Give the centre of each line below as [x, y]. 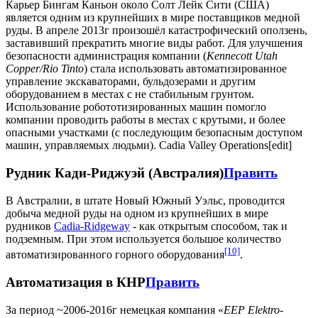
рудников [30, 226]
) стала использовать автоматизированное [185, 69]
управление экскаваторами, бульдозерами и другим [131, 82]
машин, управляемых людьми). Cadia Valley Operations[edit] [149, 146]
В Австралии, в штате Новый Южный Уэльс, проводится [145, 200]
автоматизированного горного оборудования [115, 255]
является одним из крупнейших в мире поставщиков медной [153, 18]
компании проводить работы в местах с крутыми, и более [146, 120]
